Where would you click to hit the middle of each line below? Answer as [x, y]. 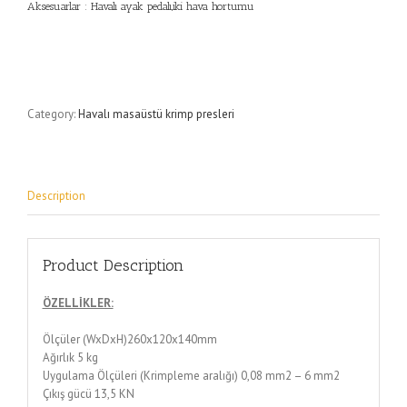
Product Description [113, 265]
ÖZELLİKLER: [78, 303]
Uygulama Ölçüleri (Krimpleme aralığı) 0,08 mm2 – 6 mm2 [191, 375]
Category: [53, 114]
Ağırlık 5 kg [70, 357]
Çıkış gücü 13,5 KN [88, 393]
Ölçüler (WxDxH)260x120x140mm [129, 339]
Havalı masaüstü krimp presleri [156, 114]
